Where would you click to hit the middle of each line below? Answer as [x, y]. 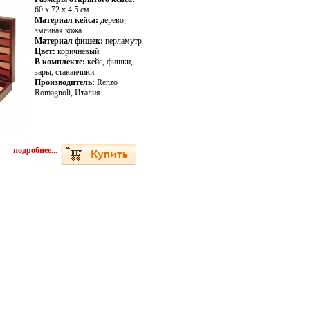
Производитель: [65, 82]
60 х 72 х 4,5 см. [63, 10]
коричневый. [78, 51]
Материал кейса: [66, 20]
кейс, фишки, [109, 62]
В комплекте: [60, 62]
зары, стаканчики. [65, 72]
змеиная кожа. [59, 30]
